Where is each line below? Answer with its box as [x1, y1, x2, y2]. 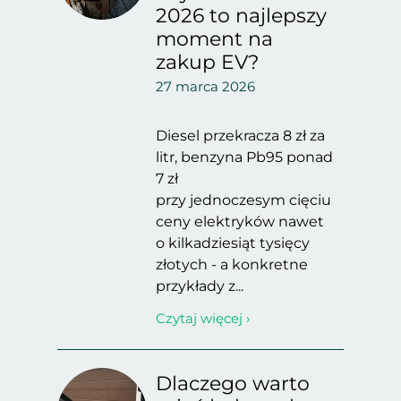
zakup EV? [156, 50, 259, 74]
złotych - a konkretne [156, 256, 308, 273]
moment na [156, 27, 273, 51]
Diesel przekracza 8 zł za [156, 127, 325, 144]
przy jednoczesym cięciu [156, 192, 335, 209]
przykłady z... [156, 277, 243, 294]
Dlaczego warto [156, 371, 310, 396]
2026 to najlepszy [156, 4, 327, 28]
